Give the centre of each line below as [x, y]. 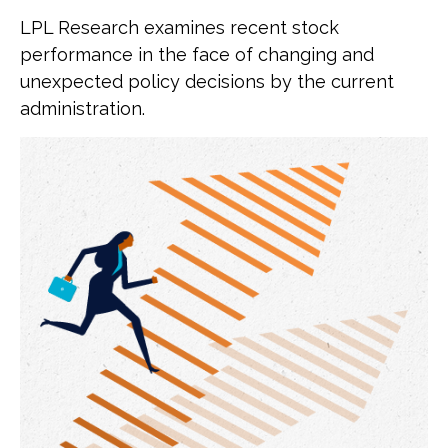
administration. [82, 108]
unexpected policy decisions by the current [207, 81]
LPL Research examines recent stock [179, 27]
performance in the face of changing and [197, 54]
